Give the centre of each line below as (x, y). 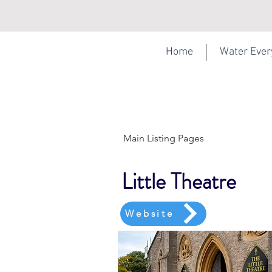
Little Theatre (179, 181)
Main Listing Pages (164, 138)
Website (150, 214)
